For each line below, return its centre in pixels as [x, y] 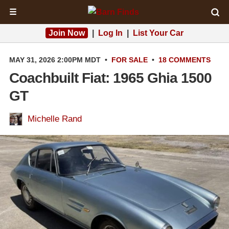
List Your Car [158, 33]
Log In [110, 33]
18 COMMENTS [185, 60]
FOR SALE [130, 60]
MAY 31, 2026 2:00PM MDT [55, 60]
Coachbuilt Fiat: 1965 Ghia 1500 [110, 78]
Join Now [67, 33]
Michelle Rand [55, 119]
